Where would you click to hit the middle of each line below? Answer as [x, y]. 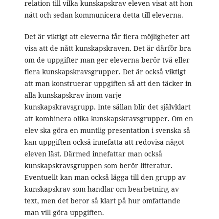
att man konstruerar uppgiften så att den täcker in [108, 84]
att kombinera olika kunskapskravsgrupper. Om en [109, 119]
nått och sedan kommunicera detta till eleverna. [104, 15]
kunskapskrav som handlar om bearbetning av [101, 189]
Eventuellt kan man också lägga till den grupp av [105, 177]
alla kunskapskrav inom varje [73, 95]
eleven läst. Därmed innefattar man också [93, 154]
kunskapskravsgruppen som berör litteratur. [98, 166]
